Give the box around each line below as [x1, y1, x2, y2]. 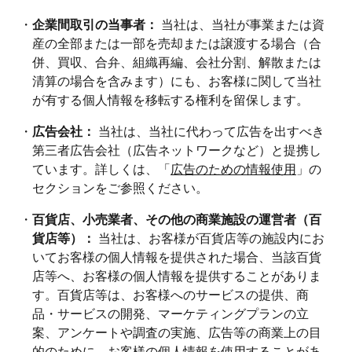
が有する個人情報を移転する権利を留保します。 [32, 90, 309, 108]
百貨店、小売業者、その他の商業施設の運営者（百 [32, 209, 321, 228]
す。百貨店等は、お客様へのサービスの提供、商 [32, 284, 309, 303]
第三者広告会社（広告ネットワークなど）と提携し [32, 140, 321, 159]
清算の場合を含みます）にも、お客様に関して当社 [32, 71, 321, 90]
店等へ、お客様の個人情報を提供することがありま [32, 266, 321, 284]
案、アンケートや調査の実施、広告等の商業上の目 [32, 322, 321, 341]
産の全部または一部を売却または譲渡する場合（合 [32, 33, 321, 52]
